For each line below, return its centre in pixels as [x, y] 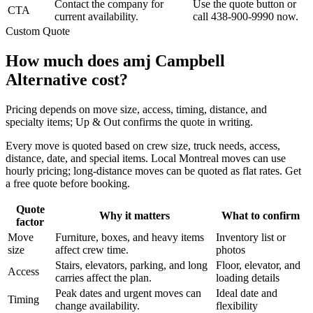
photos [231, 249]
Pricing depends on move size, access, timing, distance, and [136, 109]
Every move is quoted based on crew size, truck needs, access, [143, 145]
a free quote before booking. [68, 183]
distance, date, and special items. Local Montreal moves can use [146, 158]
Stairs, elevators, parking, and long [131, 265]
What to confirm [261, 215]
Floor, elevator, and [258, 265]
